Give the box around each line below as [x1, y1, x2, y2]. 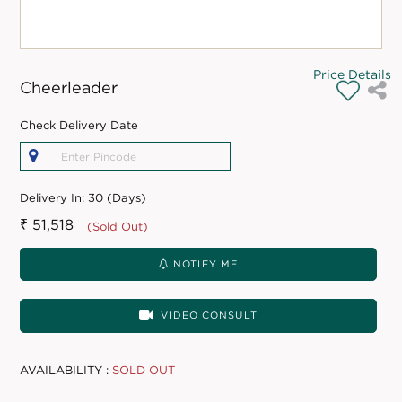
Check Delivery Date [20, 118, 139, 131]
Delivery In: [20, 191, 89, 204]
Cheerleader [20, 79, 118, 96]
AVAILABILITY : [20, 363, 109, 376]
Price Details [312, 67, 391, 81]
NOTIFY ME [170, 258, 239, 269]
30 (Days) [88, 191, 147, 204]
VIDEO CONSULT [161, 310, 258, 320]
